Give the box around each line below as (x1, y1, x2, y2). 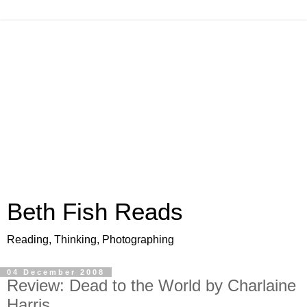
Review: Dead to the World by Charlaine (7, 276, 296, 295)
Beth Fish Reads (7, 199, 183, 225)
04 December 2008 (7, 268, 105, 276)
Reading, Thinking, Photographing (7, 234, 174, 245)
